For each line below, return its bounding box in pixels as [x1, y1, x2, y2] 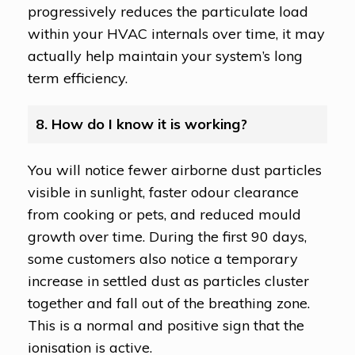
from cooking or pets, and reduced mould [28, 204, 301, 223]
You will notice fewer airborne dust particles [28, 160, 322, 179]
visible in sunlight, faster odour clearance [28, 182, 299, 201]
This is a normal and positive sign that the [28, 315, 304, 334]
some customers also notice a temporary [28, 249, 298, 268]
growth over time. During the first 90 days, [28, 227, 307, 246]
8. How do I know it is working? [36, 114, 247, 133]
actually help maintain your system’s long [28, 46, 303, 65]
